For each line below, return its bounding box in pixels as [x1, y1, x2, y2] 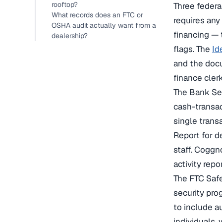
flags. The [173, 44, 212, 55]
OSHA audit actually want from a [52, 21, 156, 30]
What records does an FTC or [52, 10, 143, 19]
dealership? [52, 31, 88, 40]
